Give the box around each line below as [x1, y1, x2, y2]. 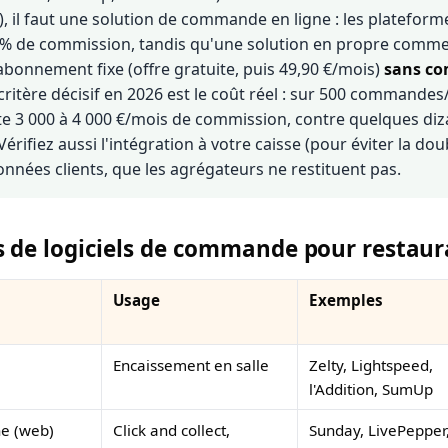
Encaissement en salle [113, 354, 270, 375]
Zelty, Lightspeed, [309, 354, 434, 375]
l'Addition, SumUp [309, 378, 434, 399]
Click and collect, [113, 419, 231, 440]
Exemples [309, 289, 384, 310]
